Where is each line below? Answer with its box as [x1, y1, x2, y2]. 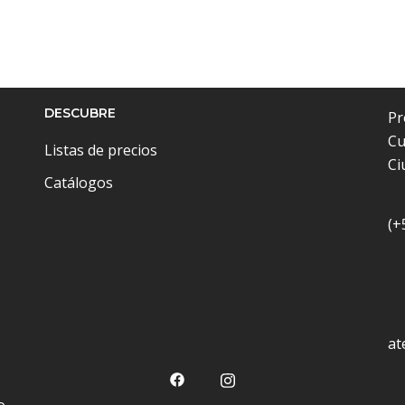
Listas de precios [44, 140, 157, 160]
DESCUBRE [44, 105, 116, 121]
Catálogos [44, 173, 113, 193]
